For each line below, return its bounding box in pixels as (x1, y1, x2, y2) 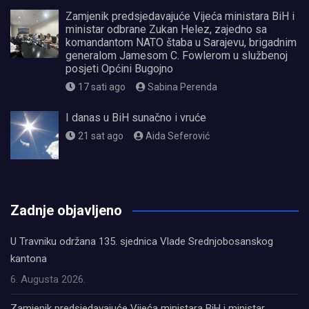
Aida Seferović (146, 130, 210, 142)
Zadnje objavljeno (10, 202, 122, 219)
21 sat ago (77, 130, 123, 142)
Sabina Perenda (148, 81, 217, 93)
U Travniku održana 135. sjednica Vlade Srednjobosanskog (10, 235, 273, 248)
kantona (10, 252, 47, 266)
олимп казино (10, 182, 77, 195)
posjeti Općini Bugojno (66, 62, 173, 76)
